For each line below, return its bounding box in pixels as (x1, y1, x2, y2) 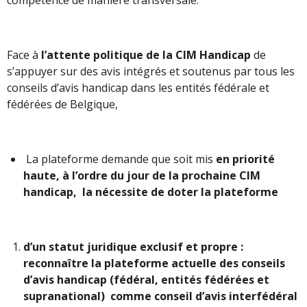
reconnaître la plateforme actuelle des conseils (23, 255, 285, 271)
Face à (7, 47, 41, 62)
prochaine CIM (182, 167, 260, 183)
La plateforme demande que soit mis (23, 151, 216, 167)
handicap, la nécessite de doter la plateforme (23, 184, 281, 199)
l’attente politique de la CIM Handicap (41, 47, 251, 62)
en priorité (216, 151, 275, 167)
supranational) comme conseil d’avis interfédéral (23, 288, 297, 304)
